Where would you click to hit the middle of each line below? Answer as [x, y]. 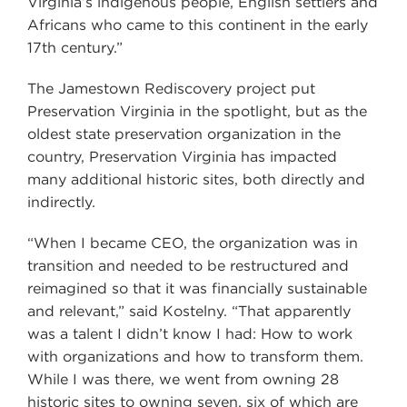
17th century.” [75, 47]
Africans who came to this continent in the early [198, 25]
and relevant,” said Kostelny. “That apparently [189, 311]
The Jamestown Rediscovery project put [171, 88]
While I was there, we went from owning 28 [183, 379]
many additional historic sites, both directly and [196, 179]
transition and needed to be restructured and [188, 265]
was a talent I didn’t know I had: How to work [190, 333]
